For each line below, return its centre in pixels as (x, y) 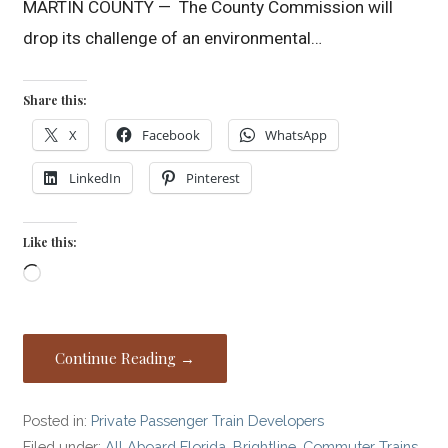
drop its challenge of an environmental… (173, 38)
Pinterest (213, 178)
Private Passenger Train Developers (208, 421)
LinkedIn (95, 178)
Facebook (171, 135)
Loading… (76, 275)
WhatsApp (296, 135)
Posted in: (57, 421)
